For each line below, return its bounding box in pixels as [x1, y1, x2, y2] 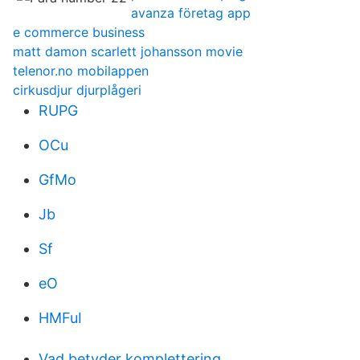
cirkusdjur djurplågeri [13, 82, 141, 98]
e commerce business [13, 24, 145, 40]
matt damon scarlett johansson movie [13, 43, 243, 59]
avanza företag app [131, 5, 251, 21]
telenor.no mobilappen [13, 63, 149, 79]
